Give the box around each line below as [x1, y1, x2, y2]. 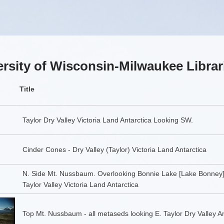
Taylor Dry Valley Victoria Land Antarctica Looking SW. [22, 116, 193, 124]
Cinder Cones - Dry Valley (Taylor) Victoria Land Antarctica [22, 145, 206, 154]
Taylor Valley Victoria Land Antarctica [22, 180, 138, 189]
